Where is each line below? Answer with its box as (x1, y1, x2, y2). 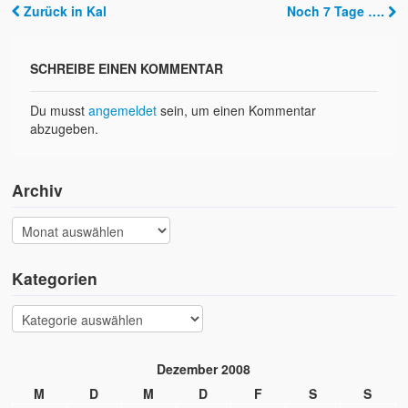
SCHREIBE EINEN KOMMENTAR (30, 59, 224, 78)
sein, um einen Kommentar (157, 101, 317, 120)
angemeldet (88, 101, 158, 120)
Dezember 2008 (157, 360, 251, 379)
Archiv (12, 178, 64, 202)
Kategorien (12, 267, 98, 291)
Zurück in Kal (20, 2, 107, 21)
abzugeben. (30, 119, 99, 138)
